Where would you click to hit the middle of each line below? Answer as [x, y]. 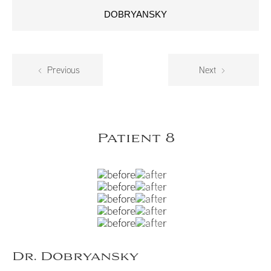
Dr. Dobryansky [76, 257]
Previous [63, 70]
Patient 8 [135, 139]
